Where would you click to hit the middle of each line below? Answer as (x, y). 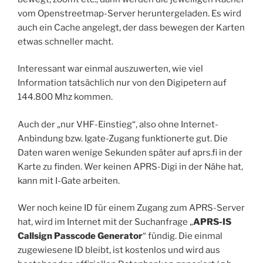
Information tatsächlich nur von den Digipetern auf (122, 83)
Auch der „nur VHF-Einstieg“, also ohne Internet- (118, 124)
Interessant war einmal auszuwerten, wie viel (110, 69)
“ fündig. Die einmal (183, 236)
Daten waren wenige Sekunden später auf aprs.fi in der (130, 152)
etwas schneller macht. (65, 41)
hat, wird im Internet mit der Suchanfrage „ (105, 222)
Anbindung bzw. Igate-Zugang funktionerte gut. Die (123, 138)
